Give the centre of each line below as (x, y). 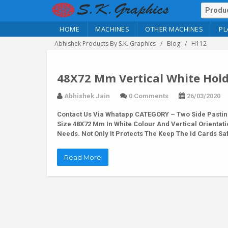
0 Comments (149, 96)
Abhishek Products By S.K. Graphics (105, 44)
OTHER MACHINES (174, 29)
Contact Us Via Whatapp (95, 114)
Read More (83, 157)
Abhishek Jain (87, 96)
